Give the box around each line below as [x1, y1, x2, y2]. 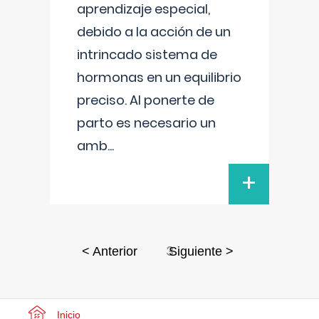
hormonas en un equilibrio [77, 68, 241, 86]
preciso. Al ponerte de [77, 91, 214, 109]
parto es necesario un [77, 114, 216, 132]
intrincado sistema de [77, 46, 217, 63]
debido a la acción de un [77, 23, 231, 41]
